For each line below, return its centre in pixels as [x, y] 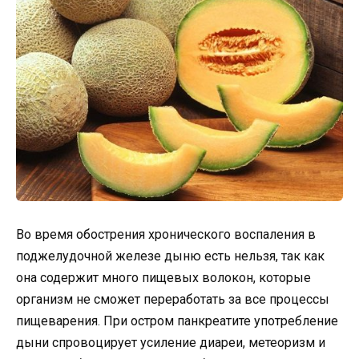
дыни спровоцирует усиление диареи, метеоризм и [171, 342]
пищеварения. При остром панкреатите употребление [177, 321]
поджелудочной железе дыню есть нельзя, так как [170, 256]
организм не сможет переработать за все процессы [173, 299]
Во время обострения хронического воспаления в [166, 234]
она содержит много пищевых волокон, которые [163, 277]
